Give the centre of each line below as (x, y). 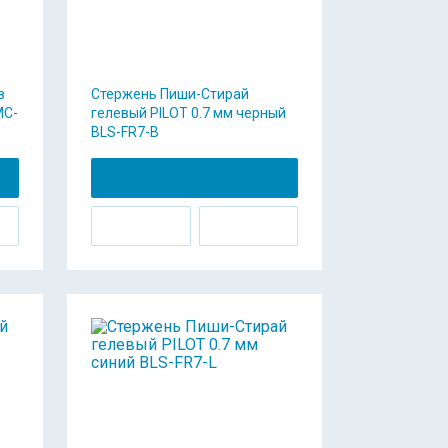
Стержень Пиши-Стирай (170, 93)
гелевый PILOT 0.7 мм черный (188, 112)
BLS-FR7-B (125, 131)
